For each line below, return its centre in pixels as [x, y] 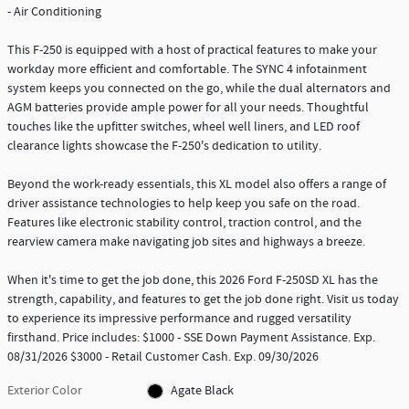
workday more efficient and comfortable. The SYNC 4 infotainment [187, 69]
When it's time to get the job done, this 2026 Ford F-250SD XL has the [193, 280]
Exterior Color [45, 390]
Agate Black [202, 390]
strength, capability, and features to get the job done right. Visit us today [203, 299]
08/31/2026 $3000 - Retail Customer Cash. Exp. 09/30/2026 [163, 357]
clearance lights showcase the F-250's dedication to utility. [164, 146]
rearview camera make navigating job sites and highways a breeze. [186, 241]
